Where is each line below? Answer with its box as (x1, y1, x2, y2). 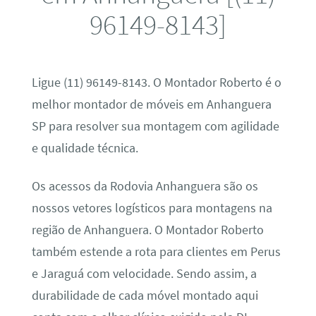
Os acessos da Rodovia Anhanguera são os (31, 178, 258, 194)
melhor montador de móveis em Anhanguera (31, 97, 272, 113)
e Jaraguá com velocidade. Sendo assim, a (31, 265, 257, 281)
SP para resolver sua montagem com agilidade (31, 119, 279, 135)
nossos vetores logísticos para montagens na (31, 200, 272, 216)
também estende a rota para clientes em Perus (31, 243, 281, 260)
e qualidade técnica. (31, 140, 138, 157)
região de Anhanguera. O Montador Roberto (31, 221, 264, 238)
